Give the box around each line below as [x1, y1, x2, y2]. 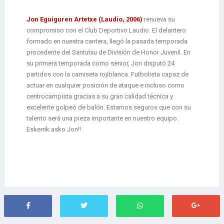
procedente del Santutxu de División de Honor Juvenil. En [26, 48, 190, 56]
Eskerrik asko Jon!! [26, 125, 81, 133]
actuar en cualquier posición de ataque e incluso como [26, 81, 184, 89]
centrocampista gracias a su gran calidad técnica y [26, 92, 173, 100]
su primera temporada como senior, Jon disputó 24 [26, 59, 174, 67]
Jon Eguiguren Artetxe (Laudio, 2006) [26, 15, 142, 23]
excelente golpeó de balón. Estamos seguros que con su [26, 103, 191, 111]
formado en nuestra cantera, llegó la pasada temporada [26, 37, 187, 45]
